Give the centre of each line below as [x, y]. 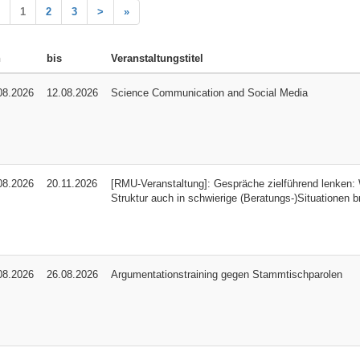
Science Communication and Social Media [209, 92]
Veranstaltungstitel [157, 58]
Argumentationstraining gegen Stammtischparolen [226, 274]
